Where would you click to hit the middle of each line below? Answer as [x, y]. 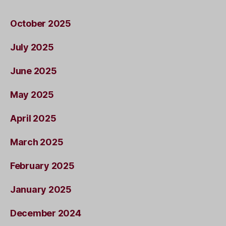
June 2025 [34, 71]
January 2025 [41, 189]
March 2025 [37, 142]
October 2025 [41, 23]
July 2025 [32, 47]
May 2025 [32, 95]
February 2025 [42, 166]
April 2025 [33, 118]
